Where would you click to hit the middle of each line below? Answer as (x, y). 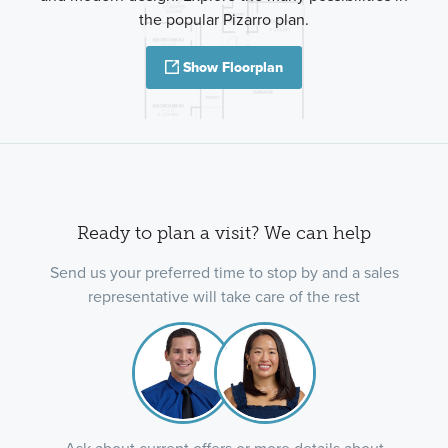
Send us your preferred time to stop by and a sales (224, 273)
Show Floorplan (233, 68)
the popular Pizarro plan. (223, 20)
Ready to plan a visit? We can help (224, 232)
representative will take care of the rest (224, 297)
